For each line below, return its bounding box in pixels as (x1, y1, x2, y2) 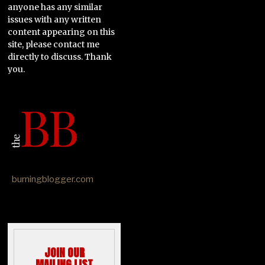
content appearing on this (8, 26, 115, 37)
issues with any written (8, 14, 102, 25)
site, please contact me (8, 38, 100, 50)
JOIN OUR (44, 244, 85, 261)
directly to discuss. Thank (8, 51, 112, 62)
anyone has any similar (8, 1, 103, 12)
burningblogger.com (12, 173, 94, 185)
